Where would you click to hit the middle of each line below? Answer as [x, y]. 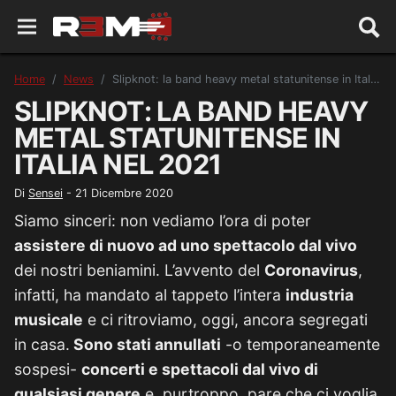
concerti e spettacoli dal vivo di [200, 369]
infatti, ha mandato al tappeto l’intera [150, 295]
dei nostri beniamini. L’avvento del [139, 270]
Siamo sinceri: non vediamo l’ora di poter [163, 221]
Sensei [46, 193]
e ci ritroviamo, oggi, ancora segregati [225, 320]
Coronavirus [311, 270]
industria [320, 295]
